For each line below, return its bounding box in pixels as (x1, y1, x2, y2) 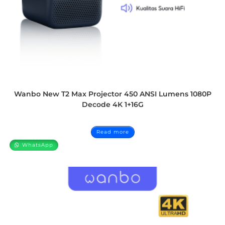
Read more (96, 128, 129, 135)
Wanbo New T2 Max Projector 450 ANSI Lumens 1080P (14, 89, 211, 98)
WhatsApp (20, 141, 54, 148)
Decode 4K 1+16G (81, 99, 144, 109)
